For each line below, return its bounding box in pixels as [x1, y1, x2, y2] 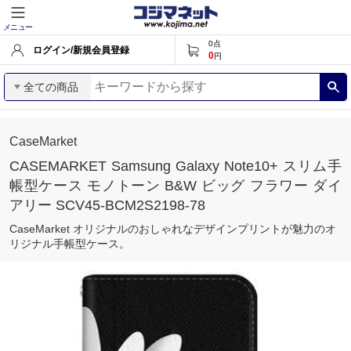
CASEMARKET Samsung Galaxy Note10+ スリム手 [9, 158, 342, 174]
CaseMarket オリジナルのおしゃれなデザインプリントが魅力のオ [9, 223, 336, 235]
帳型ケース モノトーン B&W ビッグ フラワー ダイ [9, 178, 342, 194]
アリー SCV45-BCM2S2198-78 [9, 197, 205, 213]
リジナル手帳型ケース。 [9, 237, 130, 250]
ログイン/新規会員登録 [33, 45, 129, 56]
